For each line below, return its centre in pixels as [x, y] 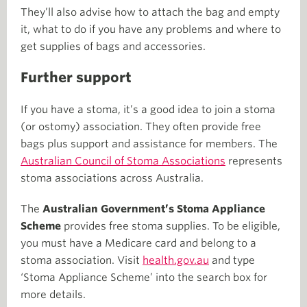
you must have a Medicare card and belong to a [138, 243]
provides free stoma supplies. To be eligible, [171, 226]
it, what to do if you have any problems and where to [151, 29]
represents [254, 161]
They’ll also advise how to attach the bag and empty [150, 12]
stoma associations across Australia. [112, 178]
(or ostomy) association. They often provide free [141, 127]
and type [232, 260]
